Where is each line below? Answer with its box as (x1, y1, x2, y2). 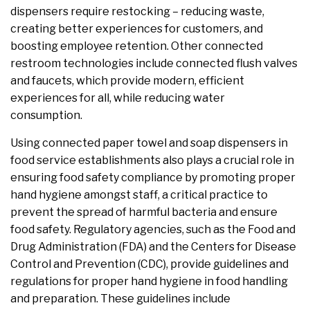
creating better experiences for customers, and (10, 22, 263, 36)
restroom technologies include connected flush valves (10, 57, 298, 71)
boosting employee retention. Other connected (10, 39, 263, 53)
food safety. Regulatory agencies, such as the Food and (10, 223, 295, 237)
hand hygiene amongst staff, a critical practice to (10, 188, 268, 202)
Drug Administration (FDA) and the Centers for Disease (10, 240, 296, 254)
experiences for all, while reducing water (10, 91, 225, 105)
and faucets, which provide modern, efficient (10, 74, 244, 88)
